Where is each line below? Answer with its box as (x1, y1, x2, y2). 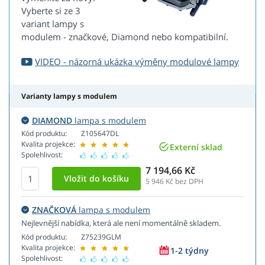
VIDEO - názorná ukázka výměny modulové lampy (35, 56, 239, 68)
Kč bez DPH (164, 176, 203, 187)
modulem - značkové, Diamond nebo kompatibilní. (21, 31, 228, 43)
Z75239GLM (81, 232, 121, 243)
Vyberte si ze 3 (21, 5, 80, 17)
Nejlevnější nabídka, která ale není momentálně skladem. (21, 218, 221, 229)
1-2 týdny (170, 244, 209, 256)
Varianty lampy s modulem (21, 91, 117, 102)
